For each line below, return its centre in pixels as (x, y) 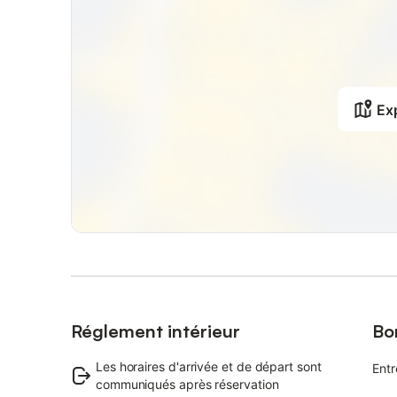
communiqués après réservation (187, 384)
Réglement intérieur (156, 331)
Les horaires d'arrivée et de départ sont (209, 366)
